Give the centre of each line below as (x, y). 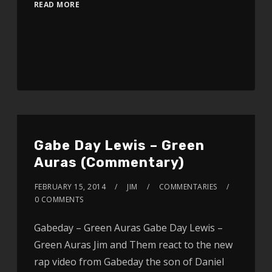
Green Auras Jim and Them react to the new (133, 245)
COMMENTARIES (188, 187)
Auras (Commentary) (109, 163)
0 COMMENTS (59, 200)
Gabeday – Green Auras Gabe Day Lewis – (128, 228)
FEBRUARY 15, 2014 (70, 187)
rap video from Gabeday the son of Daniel (129, 262)
